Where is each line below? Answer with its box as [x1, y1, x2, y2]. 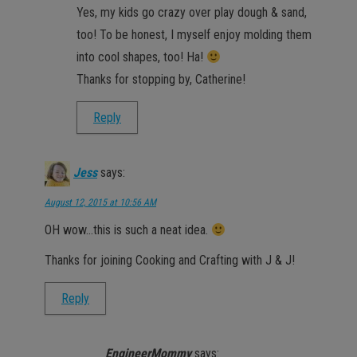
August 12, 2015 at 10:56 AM [45, 197, 156, 208]
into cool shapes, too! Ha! [76, 49, 206, 65]
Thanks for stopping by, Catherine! [76, 72, 245, 87]
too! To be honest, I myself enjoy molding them [76, 27, 312, 42]
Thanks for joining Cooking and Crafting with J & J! [45, 253, 295, 268]
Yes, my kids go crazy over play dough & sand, [76, 5, 307, 20]
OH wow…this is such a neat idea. [45, 222, 211, 237]
